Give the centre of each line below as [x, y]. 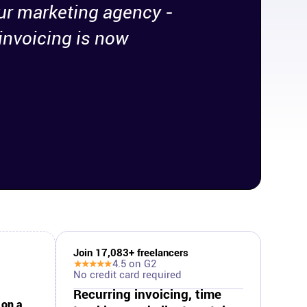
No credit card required [127, 275]
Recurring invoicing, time [147, 295]
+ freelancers [159, 253]
